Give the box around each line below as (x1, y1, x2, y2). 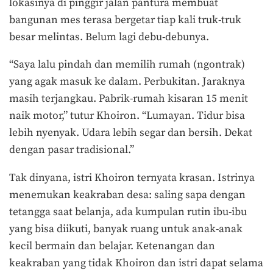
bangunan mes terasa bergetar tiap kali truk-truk (9, 13, 241, 27)
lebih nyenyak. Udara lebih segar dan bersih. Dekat (9, 126, 252, 140)
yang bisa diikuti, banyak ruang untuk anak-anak (9, 222, 243, 236)
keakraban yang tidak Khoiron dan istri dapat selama (9, 256, 263, 270)
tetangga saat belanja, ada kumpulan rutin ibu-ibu (9, 205, 247, 219)
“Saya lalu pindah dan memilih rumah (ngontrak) (9, 58, 245, 72)
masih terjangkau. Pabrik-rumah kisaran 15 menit (9, 92, 248, 106)
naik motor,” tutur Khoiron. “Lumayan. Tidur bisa (9, 109, 245, 123)
